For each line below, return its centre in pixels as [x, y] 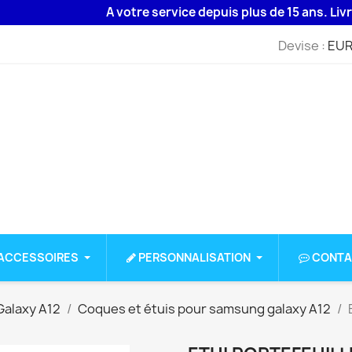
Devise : [301, 45]
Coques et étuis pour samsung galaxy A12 [204, 309]
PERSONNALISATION [194, 258]
